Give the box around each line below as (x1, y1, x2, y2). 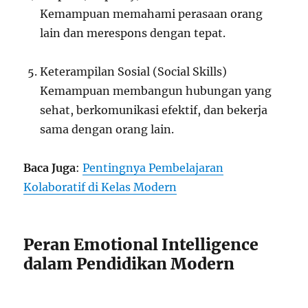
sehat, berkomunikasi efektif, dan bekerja (40, 103, 268, 118)
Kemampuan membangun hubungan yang (40, 84, 272, 98)
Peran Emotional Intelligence (23, 234, 259, 255)
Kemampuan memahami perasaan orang (40, 7, 263, 21)
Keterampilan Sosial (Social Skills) (40, 65, 228, 79)
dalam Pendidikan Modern (23, 254, 235, 274)
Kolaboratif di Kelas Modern (23, 180, 177, 195)
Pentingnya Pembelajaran (82, 161, 224, 175)
